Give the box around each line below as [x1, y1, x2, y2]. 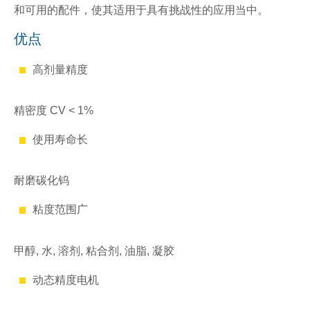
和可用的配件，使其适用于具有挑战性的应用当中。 [14, 4, 268, 17]
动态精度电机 [32, 273, 99, 286]
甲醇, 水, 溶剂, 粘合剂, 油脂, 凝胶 [14, 244, 174, 257]
